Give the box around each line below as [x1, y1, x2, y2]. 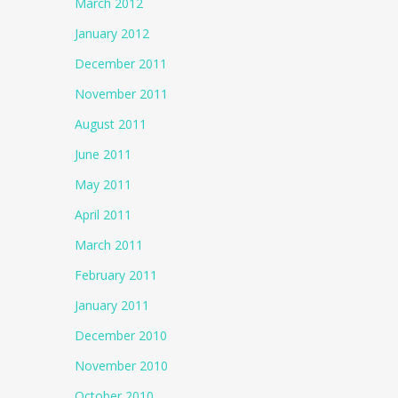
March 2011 [75, 236, 144, 253]
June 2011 [75, 146, 132, 163]
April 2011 [75, 206, 132, 223]
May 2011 [75, 176, 132, 193]
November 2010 [75, 357, 169, 374]
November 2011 [75, 85, 169, 102]
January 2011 [75, 297, 150, 314]
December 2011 [75, 55, 168, 72]
